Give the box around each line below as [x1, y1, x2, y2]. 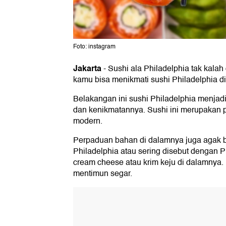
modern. [73, 115, 102, 128]
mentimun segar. [73, 167, 132, 181]
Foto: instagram [73, 42, 116, 52]
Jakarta [73, 62, 101, 76]
